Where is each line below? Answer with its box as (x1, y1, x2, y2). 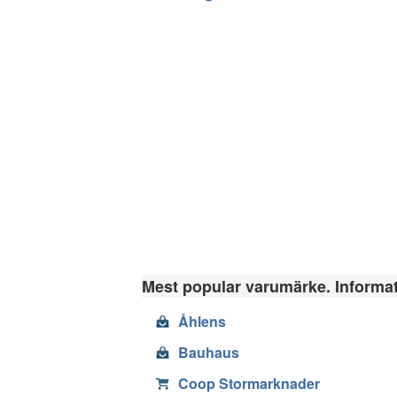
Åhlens (178, 310, 226, 331)
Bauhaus (178, 341, 239, 362)
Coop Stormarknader (178, 372, 320, 393)
